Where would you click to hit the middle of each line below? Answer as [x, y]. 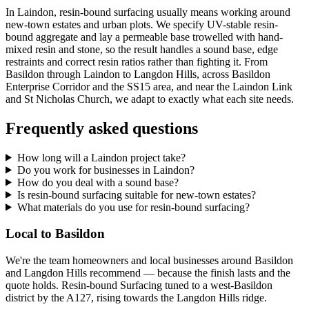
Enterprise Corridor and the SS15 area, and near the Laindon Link [149, 86]
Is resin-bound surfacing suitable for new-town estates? [136, 195]
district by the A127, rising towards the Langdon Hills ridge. [136, 298]
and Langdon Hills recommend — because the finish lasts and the [148, 273]
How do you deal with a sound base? [98, 182]
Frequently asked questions [102, 128]
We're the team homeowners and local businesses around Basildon [149, 261]
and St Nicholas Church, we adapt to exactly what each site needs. [150, 99]
